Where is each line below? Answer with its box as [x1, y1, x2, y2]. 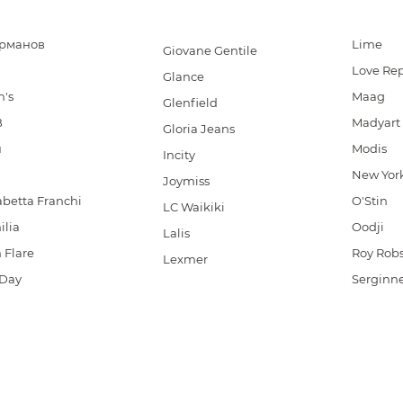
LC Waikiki [163, 200, 226, 214]
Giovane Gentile [163, 43, 258, 58]
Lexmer [163, 252, 209, 266]
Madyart [351, 115, 400, 130]
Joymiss [163, 174, 210, 188]
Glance [163, 69, 205, 84]
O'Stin [351, 193, 388, 208]
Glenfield [163, 95, 219, 110]
